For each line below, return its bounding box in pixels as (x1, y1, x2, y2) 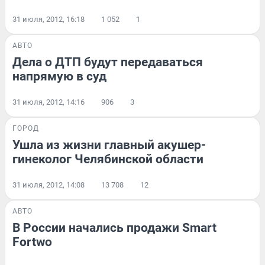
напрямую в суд (12, 69, 106, 83)
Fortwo (12, 235, 52, 249)
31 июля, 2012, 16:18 (12, 15, 85, 24)
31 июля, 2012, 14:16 (12, 98, 85, 106)
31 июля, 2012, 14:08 (12, 180, 85, 189)
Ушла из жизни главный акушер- (12, 138, 206, 152)
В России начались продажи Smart (12, 221, 216, 235)
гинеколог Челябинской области (12, 152, 203, 166)
